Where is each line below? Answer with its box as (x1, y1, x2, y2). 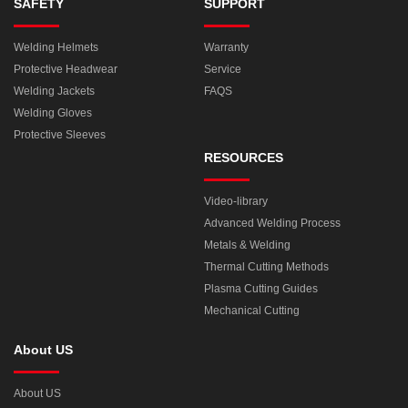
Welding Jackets (14, 84, 95, 97)
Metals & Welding (204, 238, 291, 251)
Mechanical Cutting (204, 303, 300, 317)
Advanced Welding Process (204, 216, 341, 229)
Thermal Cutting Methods (204, 260, 329, 273)
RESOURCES (204, 149, 283, 165)
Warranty (204, 40, 249, 54)
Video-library (204, 194, 268, 208)
